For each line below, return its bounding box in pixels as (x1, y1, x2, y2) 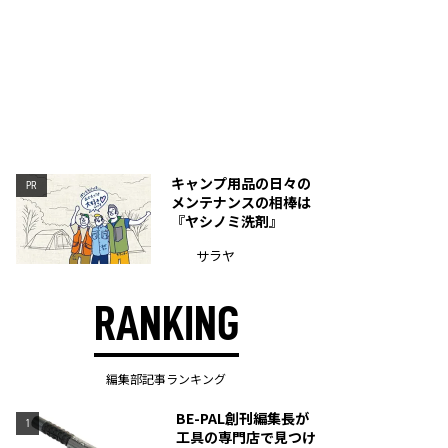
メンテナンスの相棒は (171, 192, 311, 212)
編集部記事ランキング (106, 370, 226, 387)
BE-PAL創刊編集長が (176, 408, 309, 428)
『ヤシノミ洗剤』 (171, 211, 283, 231)
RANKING (93, 300, 239, 348)
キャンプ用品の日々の (171, 173, 311, 193)
